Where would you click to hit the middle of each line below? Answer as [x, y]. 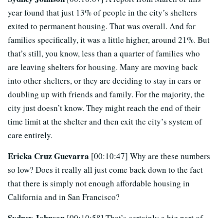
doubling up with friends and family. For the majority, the [106, 94]
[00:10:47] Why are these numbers [151, 156]
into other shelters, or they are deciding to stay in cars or [104, 81]
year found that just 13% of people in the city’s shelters [102, 13]
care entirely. [30, 135]
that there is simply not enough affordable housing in [99, 183]
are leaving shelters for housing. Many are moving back [103, 67]
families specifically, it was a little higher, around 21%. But [109, 40]
